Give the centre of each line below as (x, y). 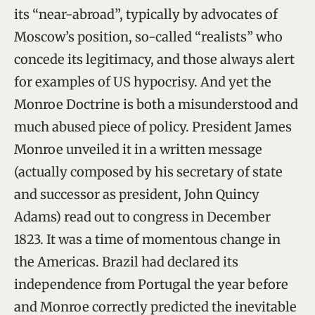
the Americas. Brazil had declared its (126, 262)
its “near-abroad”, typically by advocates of (146, 14)
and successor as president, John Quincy (137, 194)
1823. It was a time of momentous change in (147, 239)
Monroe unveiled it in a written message (138, 149)
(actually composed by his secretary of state (148, 172)
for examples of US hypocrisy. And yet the (143, 82)
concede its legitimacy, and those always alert (154, 59)
